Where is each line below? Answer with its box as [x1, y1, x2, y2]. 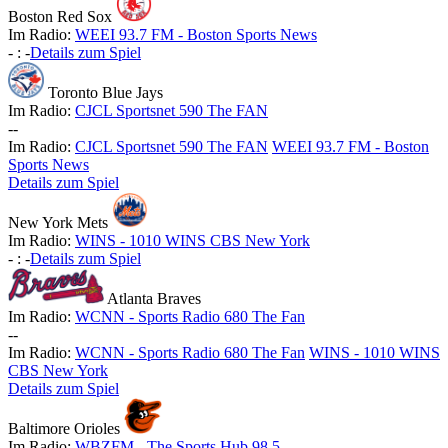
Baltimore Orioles [8, 420, 120, 438]
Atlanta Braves [106, 290, 201, 308]
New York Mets [8, 214, 108, 232]
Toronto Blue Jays [48, 84, 163, 102]
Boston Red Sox [8, 8, 112, 26]
